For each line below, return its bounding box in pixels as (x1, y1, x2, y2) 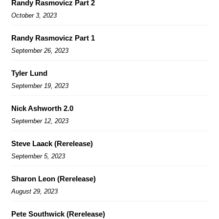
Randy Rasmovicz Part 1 (11, 33, 95, 42)
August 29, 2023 (11, 187, 58, 195)
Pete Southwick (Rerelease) (11, 209, 105, 218)
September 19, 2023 (11, 82, 68, 89)
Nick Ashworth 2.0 (11, 104, 73, 112)
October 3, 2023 (11, 11, 57, 19)
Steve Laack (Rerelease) (11, 139, 93, 148)
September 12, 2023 (11, 117, 68, 125)
